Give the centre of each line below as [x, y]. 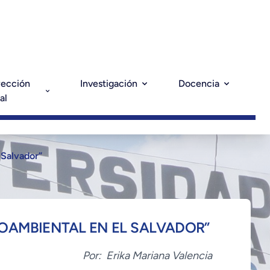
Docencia [199, 84]
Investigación [109, 84]
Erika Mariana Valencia [159, 256]
